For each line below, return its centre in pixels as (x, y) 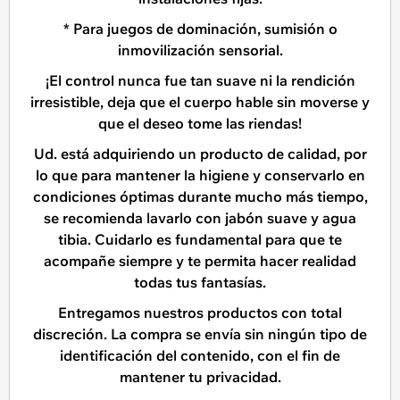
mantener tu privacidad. (200, 377)
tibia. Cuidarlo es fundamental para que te (200, 239)
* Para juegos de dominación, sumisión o (200, 29)
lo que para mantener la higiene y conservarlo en (200, 175)
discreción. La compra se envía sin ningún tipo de (200, 334)
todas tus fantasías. (200, 282)
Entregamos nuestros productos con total (200, 312)
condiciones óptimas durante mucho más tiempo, (200, 196)
